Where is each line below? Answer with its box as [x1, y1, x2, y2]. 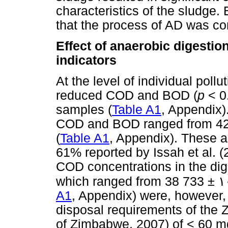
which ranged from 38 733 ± [56, 175, 218, 189]
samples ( [56, 103, 112, 117]
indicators [56, 53, 117, 68]
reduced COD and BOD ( [56, 89, 197, 103]
